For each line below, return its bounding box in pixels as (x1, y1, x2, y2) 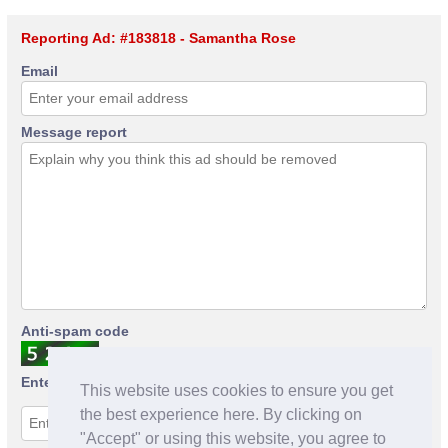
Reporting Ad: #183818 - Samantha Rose (21, 29, 296, 46)
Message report (21, 123, 127, 140)
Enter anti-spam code (21, 373, 167, 390)
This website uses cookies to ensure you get (80, 382, 393, 400)
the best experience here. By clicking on (80, 406, 362, 424)
